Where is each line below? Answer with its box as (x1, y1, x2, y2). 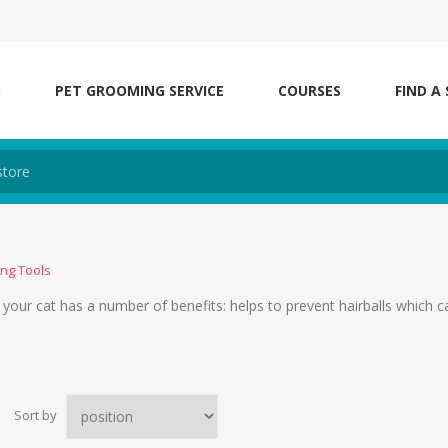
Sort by (14, 406, 57, 425)
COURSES (278, 81, 341, 100)
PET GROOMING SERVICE (55, 81, 224, 100)
